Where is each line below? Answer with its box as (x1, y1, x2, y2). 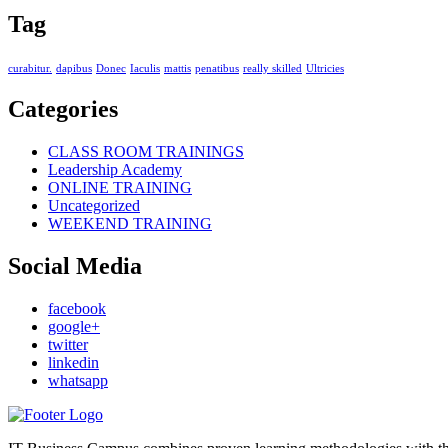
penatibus (195, 63, 239, 75)
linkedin (48, 353, 99, 371)
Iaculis (130, 63, 160, 75)
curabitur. (8, 63, 52, 75)
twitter (48, 335, 88, 353)
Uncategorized (48, 197, 140, 215)
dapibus (56, 63, 92, 75)
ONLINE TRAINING (48, 179, 192, 197)
